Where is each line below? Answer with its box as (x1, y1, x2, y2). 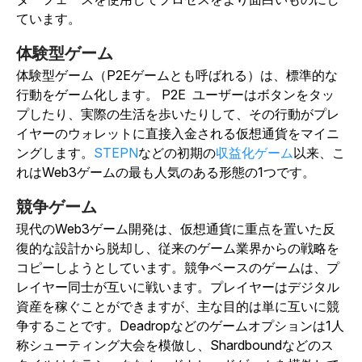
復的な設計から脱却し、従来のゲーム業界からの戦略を (16, 240, 339, 257)
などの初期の (138, 145, 216, 162)
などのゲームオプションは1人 (170, 318, 344, 335)
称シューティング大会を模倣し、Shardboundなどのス (16, 337, 334, 354)
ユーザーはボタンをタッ (189, 86, 335, 103)
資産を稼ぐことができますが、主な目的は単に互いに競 (16, 298, 339, 315)
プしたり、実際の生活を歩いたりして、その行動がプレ (16, 106, 339, 123)
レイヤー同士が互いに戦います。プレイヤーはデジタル (16, 279, 339, 296)
